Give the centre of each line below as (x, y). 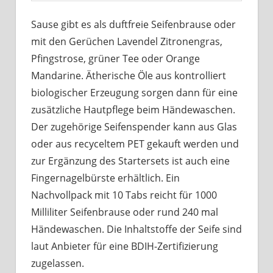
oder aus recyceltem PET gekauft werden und (135, 144)
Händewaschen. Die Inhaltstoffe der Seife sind (136, 229)
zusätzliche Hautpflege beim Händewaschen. (133, 110)
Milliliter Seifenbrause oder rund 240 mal (125, 212)
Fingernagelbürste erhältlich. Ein (105, 178)
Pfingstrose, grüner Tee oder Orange (115, 59)
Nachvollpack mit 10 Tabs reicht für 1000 (124, 195)
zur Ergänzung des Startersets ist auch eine (130, 161)
